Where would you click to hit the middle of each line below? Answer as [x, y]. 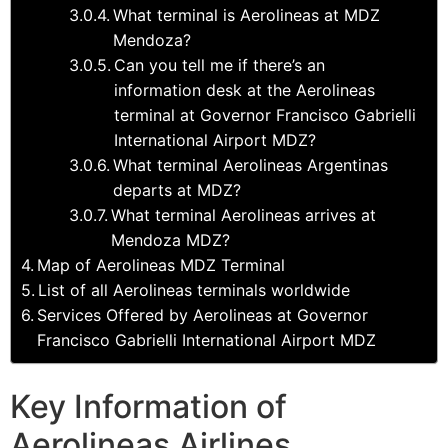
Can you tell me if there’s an [220, 64]
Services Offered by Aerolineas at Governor [203, 314]
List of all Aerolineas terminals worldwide [194, 289]
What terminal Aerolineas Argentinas [251, 164]
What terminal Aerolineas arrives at [244, 214]
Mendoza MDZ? [171, 239]
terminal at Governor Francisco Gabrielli [265, 114]
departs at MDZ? [177, 189]
